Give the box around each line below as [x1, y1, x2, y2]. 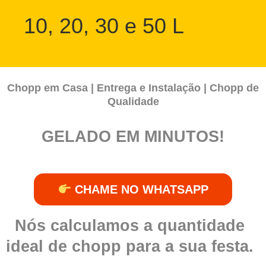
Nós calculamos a [15, 217, 158, 235]
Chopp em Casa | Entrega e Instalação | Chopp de [7, 82, 259, 94]
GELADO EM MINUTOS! [42, 128, 224, 145]
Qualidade [107, 96, 159, 107]
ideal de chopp [6, 237, 122, 256]
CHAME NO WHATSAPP [71, 182, 208, 196]
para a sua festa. [121, 237, 254, 256]
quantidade [157, 217, 245, 235]
